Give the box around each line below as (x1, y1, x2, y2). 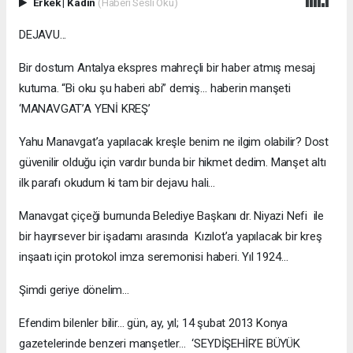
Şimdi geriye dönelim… (19, 283, 129, 298)
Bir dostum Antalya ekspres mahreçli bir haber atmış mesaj (19, 61, 316, 76)
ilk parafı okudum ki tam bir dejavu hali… (19, 176, 216, 191)
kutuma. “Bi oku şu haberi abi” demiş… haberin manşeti (19, 81, 291, 96)
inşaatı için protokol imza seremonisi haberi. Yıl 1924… (19, 250, 288, 265)
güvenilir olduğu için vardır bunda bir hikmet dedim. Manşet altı (19, 155, 326, 170)
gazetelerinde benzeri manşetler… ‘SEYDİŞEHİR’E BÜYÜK (19, 336, 300, 351)
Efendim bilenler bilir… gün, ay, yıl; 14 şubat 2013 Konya (19, 316, 288, 331)
